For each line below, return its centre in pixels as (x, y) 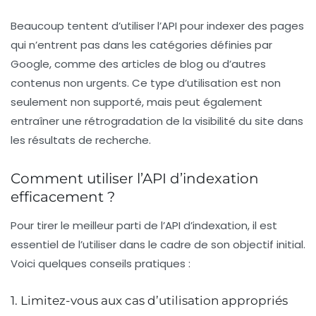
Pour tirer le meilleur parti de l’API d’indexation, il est (144, 225)
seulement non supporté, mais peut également (136, 102)
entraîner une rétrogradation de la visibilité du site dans (157, 121)
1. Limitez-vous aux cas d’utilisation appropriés (149, 300)
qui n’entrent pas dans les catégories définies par (141, 44)
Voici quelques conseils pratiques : (101, 263)
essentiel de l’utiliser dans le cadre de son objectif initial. (158, 244)
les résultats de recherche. (81, 140)
